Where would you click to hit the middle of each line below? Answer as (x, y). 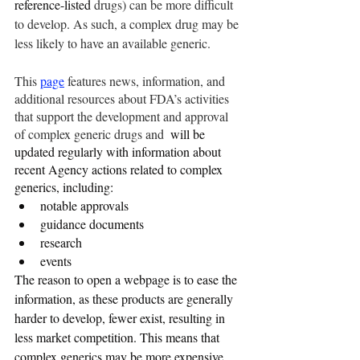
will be (188, 134)
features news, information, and (146, 81)
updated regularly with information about (119, 152)
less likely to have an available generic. (112, 43)
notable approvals (84, 206)
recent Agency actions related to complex (120, 170)
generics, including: (64, 187)
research (61, 243)
